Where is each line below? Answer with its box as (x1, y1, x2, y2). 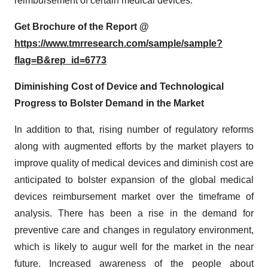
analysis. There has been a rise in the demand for (14, 208, 254, 218)
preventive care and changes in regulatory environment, (14, 225, 254, 235)
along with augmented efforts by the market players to (14, 141, 254, 151)
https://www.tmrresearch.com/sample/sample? (14, 38, 223, 48)
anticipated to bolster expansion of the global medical (14, 175, 254, 185)
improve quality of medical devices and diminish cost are (14, 158, 254, 168)
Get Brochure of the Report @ (14, 22, 149, 32)
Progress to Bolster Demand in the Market (14, 98, 204, 108)
